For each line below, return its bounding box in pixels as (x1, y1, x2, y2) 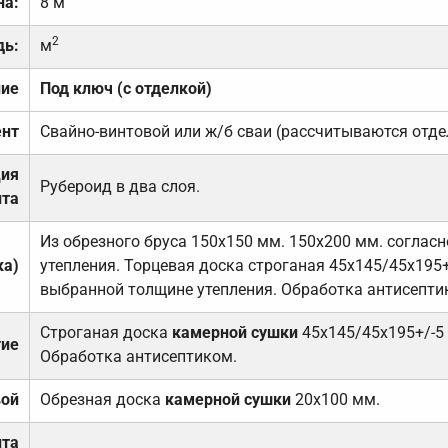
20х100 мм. (290, 390, 380, 410)
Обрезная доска (39, 390, 165, 410)
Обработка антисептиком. (39, 347, 237, 367)
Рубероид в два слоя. (39, 177, 200, 197)
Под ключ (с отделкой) (39, 79, 212, 99)
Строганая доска (39, 323, 172, 343)
